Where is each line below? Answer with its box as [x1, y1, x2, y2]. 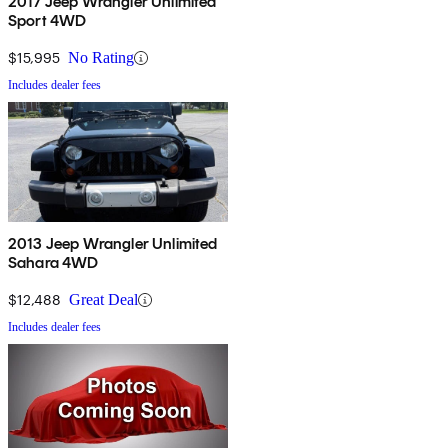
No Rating [68, 49, 134, 67]
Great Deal [69, 291, 138, 309]
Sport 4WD [8, 11, 87, 31]
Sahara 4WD [8, 253, 99, 273]
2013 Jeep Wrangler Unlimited [8, 234, 218, 254]
